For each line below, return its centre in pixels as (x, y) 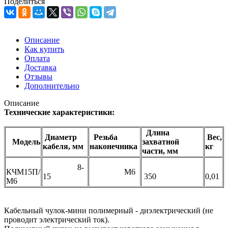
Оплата (37, 58)
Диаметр (60, 137)
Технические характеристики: (59, 112)
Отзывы (38, 76)
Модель (23, 141)
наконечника (115, 146)
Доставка (40, 67)
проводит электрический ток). (57, 219)
